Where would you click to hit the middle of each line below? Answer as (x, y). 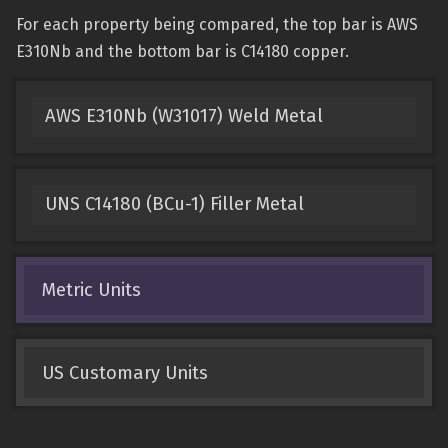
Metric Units (91, 289)
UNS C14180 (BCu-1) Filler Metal (174, 204)
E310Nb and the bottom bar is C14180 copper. (182, 51)
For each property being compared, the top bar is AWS (217, 24)
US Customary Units (124, 372)
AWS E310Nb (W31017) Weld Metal (183, 116)
